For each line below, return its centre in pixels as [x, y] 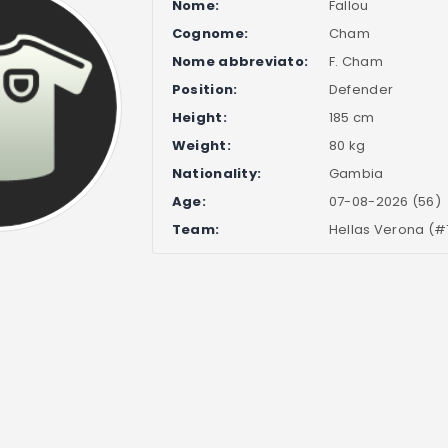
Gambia [356, 174]
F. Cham [355, 62]
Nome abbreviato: [240, 62]
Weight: [201, 146]
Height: [199, 118]
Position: [204, 90]
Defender [361, 90]
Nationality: [216, 174]
